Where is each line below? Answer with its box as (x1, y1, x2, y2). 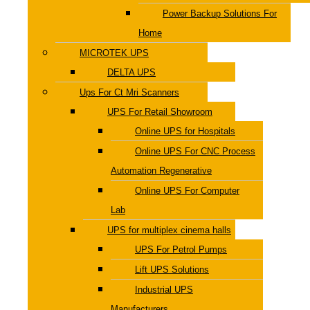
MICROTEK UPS (80, 47, 149, 58)
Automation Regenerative (111, 165, 212, 176)
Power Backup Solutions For (163, 8, 277, 19)
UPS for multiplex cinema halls (107, 224, 231, 235)
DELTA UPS (107, 66, 156, 77)
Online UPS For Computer (135, 185, 239, 196)
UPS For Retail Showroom (107, 106, 212, 117)
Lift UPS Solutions (135, 264, 209, 275)
